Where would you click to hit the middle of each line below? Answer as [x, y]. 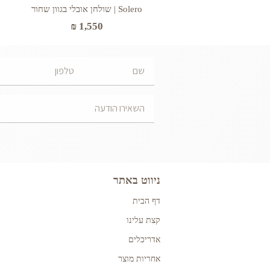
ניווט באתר [137, 180]
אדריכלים [144, 239]
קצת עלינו [143, 220]
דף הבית [146, 201]
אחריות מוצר [139, 259]
